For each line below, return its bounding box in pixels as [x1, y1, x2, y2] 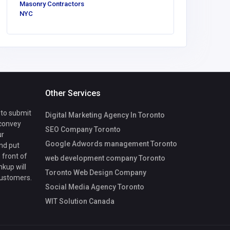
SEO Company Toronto [45, 125, 121, 133]
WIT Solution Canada [45, 197, 114, 205]
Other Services [45, 88, 101, 99]
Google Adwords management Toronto [45, 139, 177, 148]
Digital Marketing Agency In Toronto [45, 110, 165, 119]
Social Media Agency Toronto [45, 182, 144, 191]
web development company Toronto [45, 154, 165, 162]
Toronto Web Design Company [45, 168, 146, 177]
